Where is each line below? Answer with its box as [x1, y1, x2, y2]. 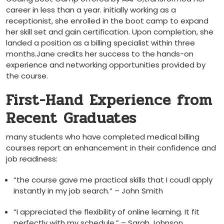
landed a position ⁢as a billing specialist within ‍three [6, 37, 195, 48]
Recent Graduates [6, 106, 136, 130]
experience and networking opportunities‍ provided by [6, 59, 205, 70]
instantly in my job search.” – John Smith [13, 185, 163, 196]
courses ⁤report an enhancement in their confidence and [6, 142, 216, 153]
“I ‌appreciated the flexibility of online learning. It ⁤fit [13, 206, 199, 217]
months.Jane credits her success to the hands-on [6, 48, 193, 59]
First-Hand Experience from [6, 88, 212, 112]
